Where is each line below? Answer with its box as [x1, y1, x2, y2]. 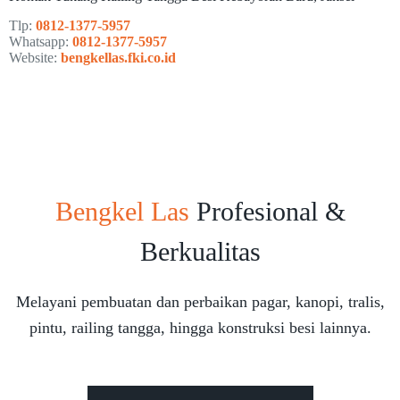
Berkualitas [139, 236, 261, 266]
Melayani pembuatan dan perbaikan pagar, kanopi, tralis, [15, 292, 385, 311]
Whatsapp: [9, 33, 72, 49]
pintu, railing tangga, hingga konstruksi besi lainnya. [29, 318, 371, 337]
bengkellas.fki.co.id [61, 49, 176, 65]
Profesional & [188, 196, 346, 226]
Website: [9, 49, 61, 65]
